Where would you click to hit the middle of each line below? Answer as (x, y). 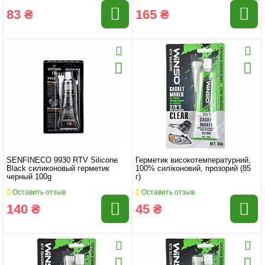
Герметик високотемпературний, (193, 161)
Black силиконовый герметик (58, 169)
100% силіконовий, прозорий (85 (193, 169)
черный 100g (29, 177)
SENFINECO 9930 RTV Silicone (62, 161)
